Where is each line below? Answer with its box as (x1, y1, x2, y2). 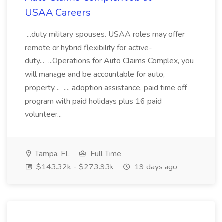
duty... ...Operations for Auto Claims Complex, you (25, 55, 194, 66)
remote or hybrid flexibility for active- (25, 42, 152, 53)
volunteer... (25, 109, 64, 120)
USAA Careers (25, 6, 91, 19)
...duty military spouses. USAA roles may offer (25, 29, 185, 40)
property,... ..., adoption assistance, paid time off (25, 82, 187, 93)
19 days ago (132, 162, 177, 172)
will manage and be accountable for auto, (25, 69, 165, 80)
